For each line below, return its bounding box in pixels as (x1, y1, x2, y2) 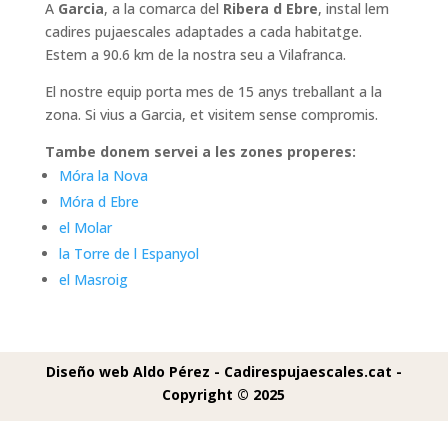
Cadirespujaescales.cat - (223, 362, 402, 382)
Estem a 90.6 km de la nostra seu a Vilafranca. (44, 45, 346, 65)
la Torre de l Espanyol (58, 244, 199, 264)
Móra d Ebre (58, 192, 139, 212)
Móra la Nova (58, 166, 148, 186)
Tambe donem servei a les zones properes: (44, 142, 356, 162)
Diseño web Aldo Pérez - (45, 362, 224, 382)
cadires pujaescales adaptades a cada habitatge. (44, 22, 362, 42)
